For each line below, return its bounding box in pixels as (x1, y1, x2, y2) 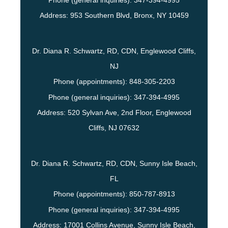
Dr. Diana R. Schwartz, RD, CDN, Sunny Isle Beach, (31, 159, 197, 168)
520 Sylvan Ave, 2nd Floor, (67, 108, 156, 117)
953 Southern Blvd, (70, 11, 134, 20)
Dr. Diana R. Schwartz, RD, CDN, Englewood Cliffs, (32, 47, 196, 55)
